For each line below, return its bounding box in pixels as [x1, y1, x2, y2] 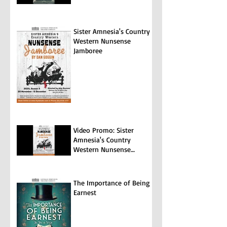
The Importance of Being [73, 178, 150, 187]
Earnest [73, 187, 96, 197]
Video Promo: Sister [73, 125, 134, 134]
